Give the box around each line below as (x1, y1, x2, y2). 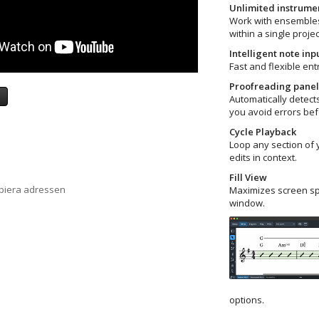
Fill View (229, 170, 267, 184)
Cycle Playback (229, 125, 296, 138)
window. (229, 196, 265, 209)
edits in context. (229, 150, 297, 164)
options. (229, 293, 264, 306)
